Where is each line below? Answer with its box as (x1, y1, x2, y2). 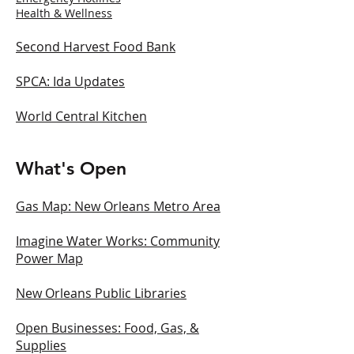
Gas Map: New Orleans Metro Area (16, 198, 220, 215)
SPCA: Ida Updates (16, 73, 125, 90)
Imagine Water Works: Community (16, 232, 220, 250)
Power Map (16, 250, 83, 267)
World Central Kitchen (16, 107, 147, 125)
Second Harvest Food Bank (16, 38, 175, 55)
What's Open (16, 157, 126, 179)
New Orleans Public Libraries (16, 284, 186, 302)
